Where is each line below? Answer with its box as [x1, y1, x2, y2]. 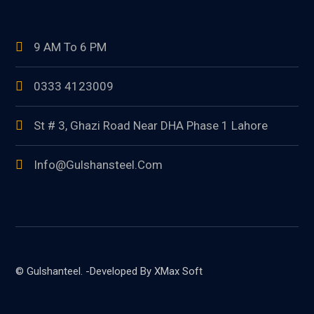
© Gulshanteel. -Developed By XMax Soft [15, 265, 203, 278]
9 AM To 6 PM [34, 39, 107, 54]
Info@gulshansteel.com [34, 157, 163, 172]
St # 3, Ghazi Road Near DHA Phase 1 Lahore [34, 118, 268, 132]
